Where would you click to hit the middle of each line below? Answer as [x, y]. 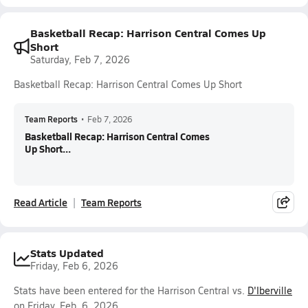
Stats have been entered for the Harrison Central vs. [131, 290]
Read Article [41, 202]
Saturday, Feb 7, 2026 [80, 59]
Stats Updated [67, 253]
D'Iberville [270, 290]
